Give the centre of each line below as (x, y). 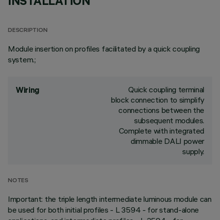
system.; (22, 59)
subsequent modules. (169, 120)
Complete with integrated (161, 131)
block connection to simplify (157, 100)
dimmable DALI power (167, 141)
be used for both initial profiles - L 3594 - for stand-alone (104, 210)
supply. (193, 151)
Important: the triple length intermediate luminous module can (110, 199)
